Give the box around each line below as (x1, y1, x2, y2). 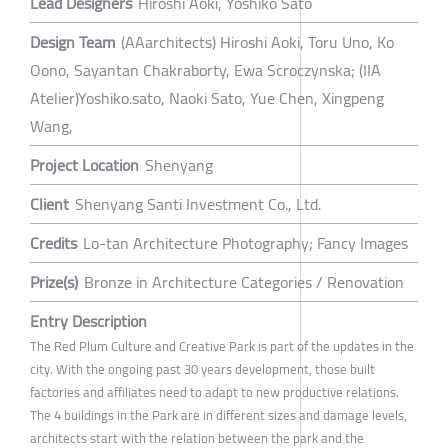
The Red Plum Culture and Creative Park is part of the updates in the (30, 334, 414, 359)
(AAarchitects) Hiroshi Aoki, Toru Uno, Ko (121, 27, 394, 58)
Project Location (30, 150, 139, 181)
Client (30, 189, 69, 220)
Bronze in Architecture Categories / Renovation (84, 267, 404, 298)
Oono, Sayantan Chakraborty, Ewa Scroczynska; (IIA (30, 55, 381, 86)
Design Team (30, 27, 115, 58)
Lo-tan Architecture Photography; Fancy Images (83, 228, 408, 259)
